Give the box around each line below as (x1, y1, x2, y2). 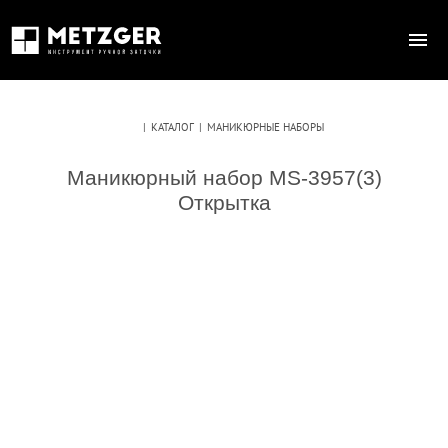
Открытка (177, 191, 271, 214)
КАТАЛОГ (150, 120, 194, 134)
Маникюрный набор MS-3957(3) (66, 166, 382, 189)
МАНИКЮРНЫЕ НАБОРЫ (206, 120, 324, 134)
